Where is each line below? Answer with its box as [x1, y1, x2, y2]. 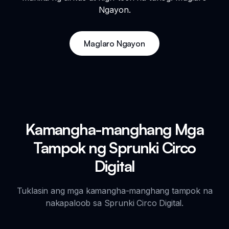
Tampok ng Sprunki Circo [33, 138, 196, 157]
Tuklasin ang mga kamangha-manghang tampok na [16, 185, 213, 196]
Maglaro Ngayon [84, 38, 145, 49]
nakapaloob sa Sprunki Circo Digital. [45, 197, 184, 208]
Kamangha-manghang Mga [25, 119, 204, 139]
